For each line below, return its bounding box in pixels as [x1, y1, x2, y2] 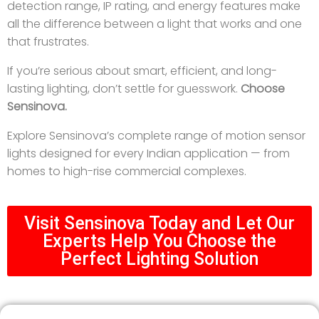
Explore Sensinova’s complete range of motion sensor [7, 127, 305, 145]
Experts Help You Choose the [43, 231, 276, 252]
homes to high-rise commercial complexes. [7, 163, 246, 180]
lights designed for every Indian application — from [7, 145, 290, 162]
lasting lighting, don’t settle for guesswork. [7, 80, 241, 98]
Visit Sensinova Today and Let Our [24, 213, 295, 234]
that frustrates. [7, 33, 89, 51]
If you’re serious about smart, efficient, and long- [7, 63, 277, 80]
